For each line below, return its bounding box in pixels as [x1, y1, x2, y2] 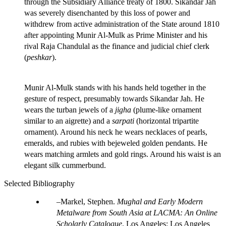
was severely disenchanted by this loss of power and [24, 8, 190, 17]
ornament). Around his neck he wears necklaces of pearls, [24, 127, 207, 136]
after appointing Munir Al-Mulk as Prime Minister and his [24, 30, 207, 39]
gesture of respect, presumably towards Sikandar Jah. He [24, 94, 204, 103]
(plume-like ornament [131, 105, 201, 114]
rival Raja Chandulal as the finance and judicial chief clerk [24, 41, 209, 50]
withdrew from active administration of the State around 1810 [24, 19, 219, 28]
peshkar [27, 52, 52, 62]
